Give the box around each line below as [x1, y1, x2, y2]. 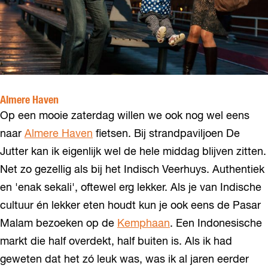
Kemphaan [117, 218, 170, 229]
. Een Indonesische [170, 218, 262, 229]
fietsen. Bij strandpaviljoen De [93, 128, 240, 139]
